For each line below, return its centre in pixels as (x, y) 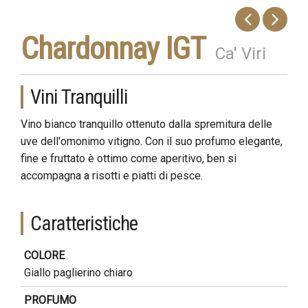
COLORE (44, 255)
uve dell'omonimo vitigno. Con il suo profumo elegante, (152, 141)
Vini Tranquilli (79, 97)
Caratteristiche (84, 223)
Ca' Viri (241, 54)
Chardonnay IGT (113, 48)
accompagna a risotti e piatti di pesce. (112, 176)
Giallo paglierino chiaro (78, 273)
